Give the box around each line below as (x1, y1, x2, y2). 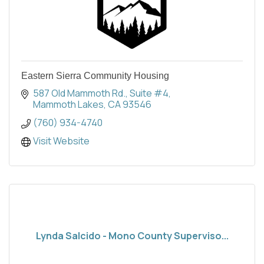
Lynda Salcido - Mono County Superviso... (35, 229, 229, 242)
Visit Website (33, 134, 90, 147)
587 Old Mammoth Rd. (33, 86, 126, 100)
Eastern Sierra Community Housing (21, 70, 169, 81)
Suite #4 (130, 86, 169, 100)
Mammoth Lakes (33, 97, 104, 111)
